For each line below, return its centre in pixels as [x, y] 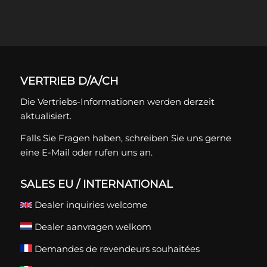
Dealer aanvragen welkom [91, 226]
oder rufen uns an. [111, 152]
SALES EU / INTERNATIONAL [96, 184]
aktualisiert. [46, 116]
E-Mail [55, 152]
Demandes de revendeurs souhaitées [116, 249]
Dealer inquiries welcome [89, 205]
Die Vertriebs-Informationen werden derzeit [117, 101]
